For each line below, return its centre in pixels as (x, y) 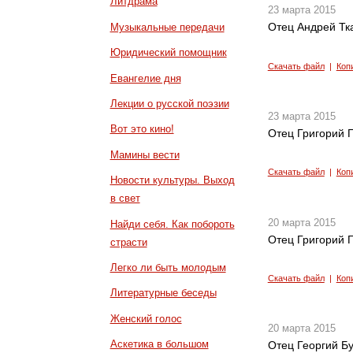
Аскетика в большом (159, 344)
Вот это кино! (142, 129)
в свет (125, 199)
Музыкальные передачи (167, 27)
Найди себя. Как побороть (172, 224)
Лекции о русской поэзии (169, 104)
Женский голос (146, 318)
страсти (128, 242)
